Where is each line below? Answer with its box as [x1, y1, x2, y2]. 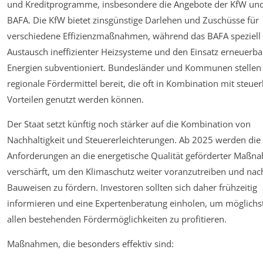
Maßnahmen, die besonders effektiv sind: [7, 237, 174, 249]
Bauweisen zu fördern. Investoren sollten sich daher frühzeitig [7, 181, 257, 193]
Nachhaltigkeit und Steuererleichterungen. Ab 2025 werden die [7, 133, 261, 146]
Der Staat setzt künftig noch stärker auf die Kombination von [7, 117, 251, 130]
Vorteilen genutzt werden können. [7, 93, 144, 105]
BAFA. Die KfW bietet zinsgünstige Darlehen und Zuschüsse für [7, 14, 259, 26]
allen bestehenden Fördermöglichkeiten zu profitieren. [7, 213, 227, 225]
